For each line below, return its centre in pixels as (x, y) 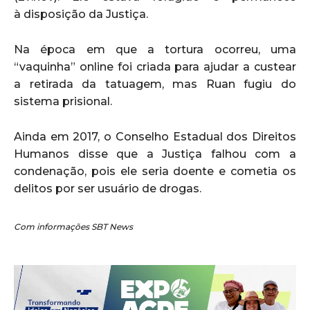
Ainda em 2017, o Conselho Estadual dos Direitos (155, 136)
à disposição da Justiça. (81, 14)
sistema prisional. (63, 101)
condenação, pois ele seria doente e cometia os (155, 171)
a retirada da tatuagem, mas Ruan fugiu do (155, 84)
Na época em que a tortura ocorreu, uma (155, 49)
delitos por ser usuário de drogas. (108, 188)
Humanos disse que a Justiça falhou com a (155, 154)
